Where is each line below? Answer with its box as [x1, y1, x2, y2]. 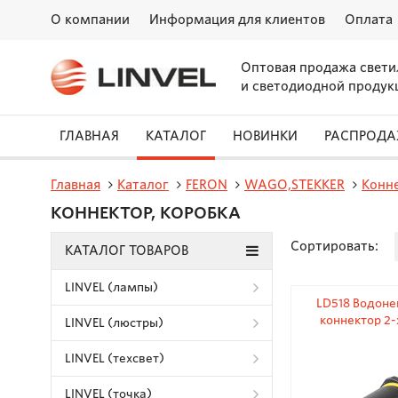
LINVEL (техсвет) [65, 352, 164, 365]
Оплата [345, 12, 393, 27]
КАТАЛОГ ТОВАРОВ [65, 243, 188, 258]
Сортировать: [291, 239, 378, 253]
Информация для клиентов [149, 12, 325, 27]
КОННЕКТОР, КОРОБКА [51, 203, 241, 222]
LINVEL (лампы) [65, 281, 158, 294]
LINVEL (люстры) [65, 316, 163, 330]
